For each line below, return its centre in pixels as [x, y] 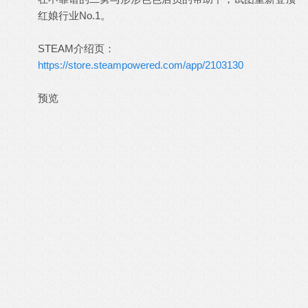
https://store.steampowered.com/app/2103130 [141, 65]
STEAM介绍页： [76, 48]
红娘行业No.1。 [74, 15]
